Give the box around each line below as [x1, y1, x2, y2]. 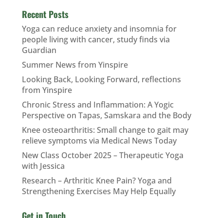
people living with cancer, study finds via [21, 34, 170, 45]
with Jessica [21, 160, 65, 171]
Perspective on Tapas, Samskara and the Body [21, 109, 191, 121]
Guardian [21, 44, 56, 55]
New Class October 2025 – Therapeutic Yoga [21, 149, 183, 161]
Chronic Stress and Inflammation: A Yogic [21, 99, 174, 110]
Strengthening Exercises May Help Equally [21, 185, 176, 197]
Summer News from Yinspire [21, 59, 128, 70]
